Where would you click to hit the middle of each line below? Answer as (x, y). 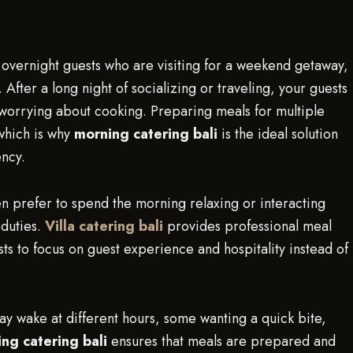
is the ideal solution (278, 134)
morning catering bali (146, 134)
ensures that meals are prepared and (221, 341)
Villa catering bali (104, 226)
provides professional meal (247, 226)
